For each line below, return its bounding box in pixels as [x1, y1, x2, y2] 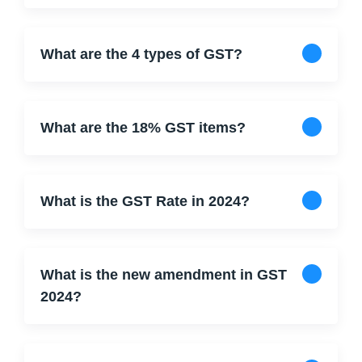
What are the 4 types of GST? [40, 46, 242, 62]
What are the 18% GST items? [40, 120, 246, 136]
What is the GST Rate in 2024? [40, 193, 250, 209]
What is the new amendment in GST [40, 267, 287, 283]
